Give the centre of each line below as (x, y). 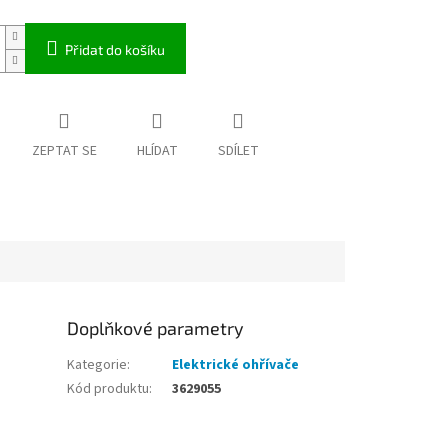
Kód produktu (108, 388)
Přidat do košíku (114, 50)
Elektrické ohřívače (236, 364)
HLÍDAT (157, 151)
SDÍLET (238, 151)
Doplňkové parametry (156, 327)
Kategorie (97, 364)
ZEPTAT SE (64, 151)
